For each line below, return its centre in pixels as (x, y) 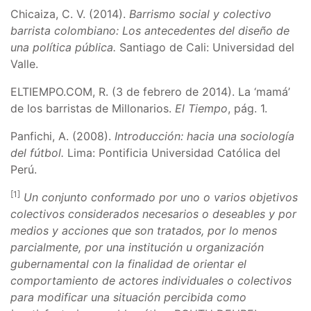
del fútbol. (37, 153)
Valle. (24, 64)
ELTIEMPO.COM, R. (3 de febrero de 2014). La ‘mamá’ (150, 92)
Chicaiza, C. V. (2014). (70, 14)
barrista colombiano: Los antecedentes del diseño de (150, 31)
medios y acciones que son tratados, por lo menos (144, 230)
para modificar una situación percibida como (128, 297)
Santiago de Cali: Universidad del (205, 47)
